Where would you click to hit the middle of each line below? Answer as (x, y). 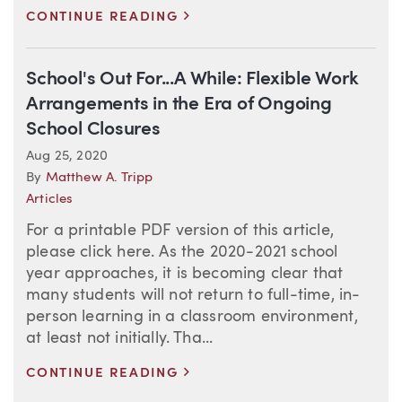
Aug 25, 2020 (67, 157)
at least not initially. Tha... (120, 339)
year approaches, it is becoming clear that (185, 274)
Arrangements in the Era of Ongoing (179, 105)
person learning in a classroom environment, (192, 317)
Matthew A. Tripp (99, 179)
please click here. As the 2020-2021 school (182, 253)
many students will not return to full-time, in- (193, 296)
